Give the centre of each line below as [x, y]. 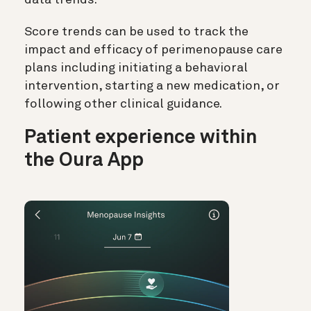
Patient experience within [141, 138]
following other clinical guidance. [123, 104]
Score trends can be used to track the [136, 32]
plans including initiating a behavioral [136, 68]
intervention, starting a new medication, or [152, 86]
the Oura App [84, 161]
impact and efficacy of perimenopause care [153, 50]
